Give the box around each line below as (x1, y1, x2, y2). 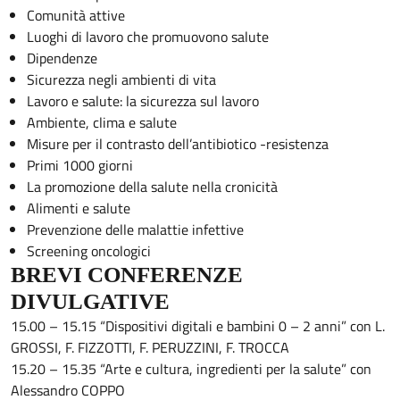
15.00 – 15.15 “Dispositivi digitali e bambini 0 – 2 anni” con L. (11, 315, 385, 337)
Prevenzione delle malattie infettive (26, 219, 244, 241)
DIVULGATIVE (11, 289, 170, 314)
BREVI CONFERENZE (11, 262, 243, 287)
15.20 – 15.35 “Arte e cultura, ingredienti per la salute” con (11, 358, 371, 380)
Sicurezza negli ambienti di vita (26, 69, 216, 91)
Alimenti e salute (26, 197, 130, 220)
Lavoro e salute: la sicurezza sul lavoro (26, 90, 259, 112)
